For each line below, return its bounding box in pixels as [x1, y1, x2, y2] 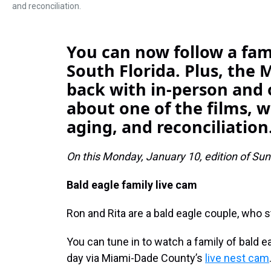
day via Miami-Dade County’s [67, 252, 205, 264]
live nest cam [205, 252, 269, 264]
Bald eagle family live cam [67, 178, 197, 191]
